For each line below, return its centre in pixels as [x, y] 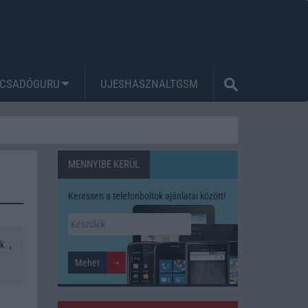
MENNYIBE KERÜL [103, 164]
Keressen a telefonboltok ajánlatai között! [146, 196]
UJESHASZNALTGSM [149, 84]
